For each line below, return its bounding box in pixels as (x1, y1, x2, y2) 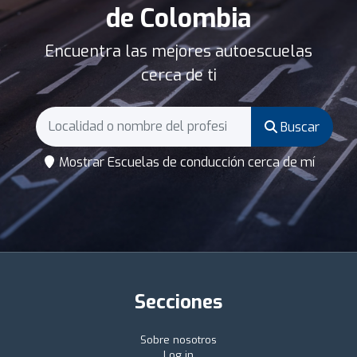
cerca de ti (140, 64, 217, 86)
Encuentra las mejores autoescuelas (45, 40, 312, 62)
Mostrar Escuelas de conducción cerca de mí (55, 153, 315, 171)
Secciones (135, 288, 222, 315)
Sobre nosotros (140, 332, 217, 347)
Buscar (277, 118, 320, 135)
